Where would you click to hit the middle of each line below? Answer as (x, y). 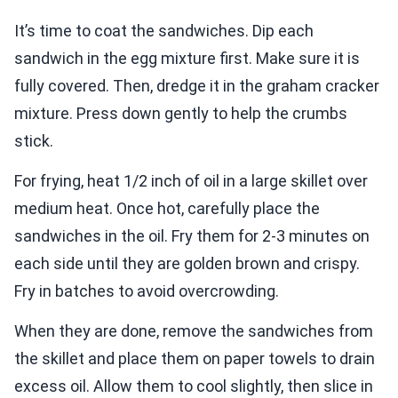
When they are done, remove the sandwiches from (194, 331)
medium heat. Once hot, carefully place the (167, 209)
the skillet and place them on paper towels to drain (195, 359)
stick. (34, 141)
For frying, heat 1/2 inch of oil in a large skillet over (191, 181)
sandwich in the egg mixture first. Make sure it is (187, 59)
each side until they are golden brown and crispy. (187, 264)
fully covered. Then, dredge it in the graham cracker (197, 86)
